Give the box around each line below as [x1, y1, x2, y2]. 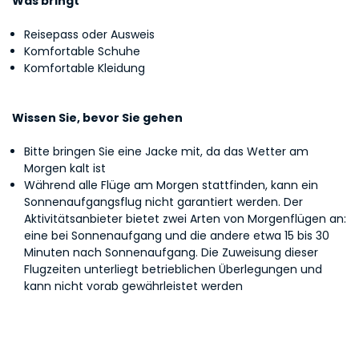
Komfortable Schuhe [24, 43, 140, 59]
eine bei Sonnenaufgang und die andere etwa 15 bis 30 [24, 228, 329, 244]
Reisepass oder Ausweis [24, 26, 155, 42]
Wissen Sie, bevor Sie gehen [12, 110, 183, 126]
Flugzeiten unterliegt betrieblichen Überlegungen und [24, 261, 322, 277]
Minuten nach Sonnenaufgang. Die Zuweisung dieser [24, 244, 318, 260]
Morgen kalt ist [24, 160, 106, 176]
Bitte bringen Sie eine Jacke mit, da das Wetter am [24, 143, 309, 159]
